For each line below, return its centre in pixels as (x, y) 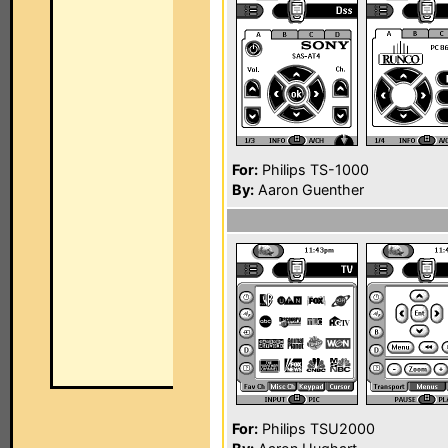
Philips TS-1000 (313, 169)
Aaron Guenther (309, 189)
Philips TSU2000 (316, 428)
